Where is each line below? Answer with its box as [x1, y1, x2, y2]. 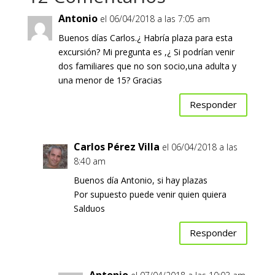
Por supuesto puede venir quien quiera [73, 188, 227, 200]
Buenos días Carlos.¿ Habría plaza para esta [58, 31, 233, 44]
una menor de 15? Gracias [58, 74, 162, 86]
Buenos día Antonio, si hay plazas [73, 174, 207, 186]
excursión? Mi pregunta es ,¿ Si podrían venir [58, 45, 234, 58]
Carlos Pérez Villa [73, 139, 160, 153]
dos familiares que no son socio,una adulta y [58, 60, 236, 72]
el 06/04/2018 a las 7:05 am [99, 12, 210, 25]
